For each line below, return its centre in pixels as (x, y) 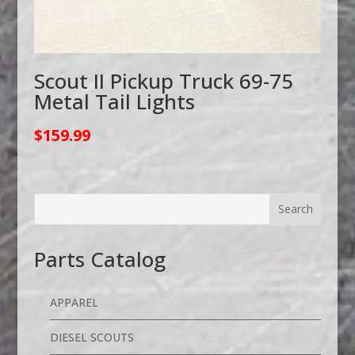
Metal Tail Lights (114, 101)
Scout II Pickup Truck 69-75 (163, 80)
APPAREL (74, 302)
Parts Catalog (99, 259)
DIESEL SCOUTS (92, 337)
